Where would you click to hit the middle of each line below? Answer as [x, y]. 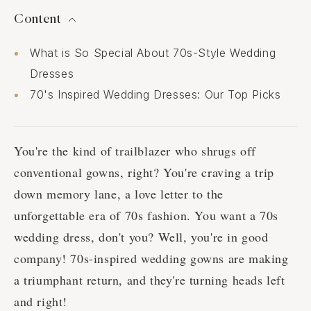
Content [38, 20]
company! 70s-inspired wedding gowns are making [151, 259]
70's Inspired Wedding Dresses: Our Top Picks [155, 95]
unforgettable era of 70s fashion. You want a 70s [146, 216]
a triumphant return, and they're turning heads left [150, 280]
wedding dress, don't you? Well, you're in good [141, 237]
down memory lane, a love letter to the [119, 194]
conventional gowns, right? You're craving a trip [144, 173]
